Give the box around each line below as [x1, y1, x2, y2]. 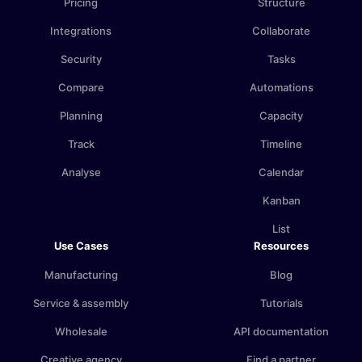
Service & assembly [33, 297, 128, 310]
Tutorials [259, 297, 303, 310]
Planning [59, 109, 103, 123]
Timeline [260, 137, 302, 151]
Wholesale [54, 325, 107, 339]
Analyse [61, 166, 101, 179]
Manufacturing [44, 268, 118, 282]
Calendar [259, 166, 304, 179]
